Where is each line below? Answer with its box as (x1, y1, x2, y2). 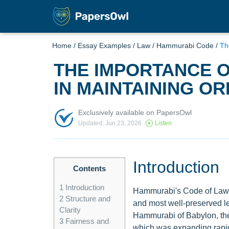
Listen (154, 120, 172, 127)
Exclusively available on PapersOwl (78, 108, 192, 117)
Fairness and (63, 217, 109, 226)
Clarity (59, 205, 81, 215)
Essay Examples (78, 41, 131, 50)
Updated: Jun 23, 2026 (78, 120, 142, 127)
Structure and (63, 194, 110, 203)
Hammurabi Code (156, 41, 214, 50)
